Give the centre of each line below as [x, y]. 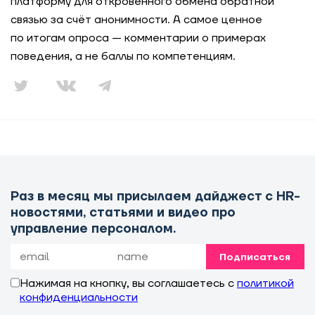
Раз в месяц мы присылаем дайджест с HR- [155, 197]
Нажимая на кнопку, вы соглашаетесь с [128, 283]
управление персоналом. [93, 229]
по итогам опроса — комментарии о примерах [138, 38]
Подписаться [255, 257]
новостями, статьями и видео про [123, 213]
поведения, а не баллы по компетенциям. [123, 56]
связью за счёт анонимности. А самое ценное [136, 20]
